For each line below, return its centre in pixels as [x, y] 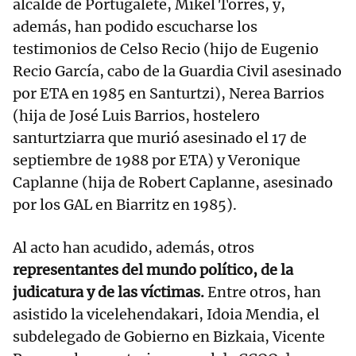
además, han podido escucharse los [135, 27]
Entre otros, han [263, 292]
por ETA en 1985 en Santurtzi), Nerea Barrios [168, 94]
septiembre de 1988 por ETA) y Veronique [157, 161]
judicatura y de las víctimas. [108, 292]
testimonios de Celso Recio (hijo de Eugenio [166, 49]
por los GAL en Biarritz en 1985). [125, 205]
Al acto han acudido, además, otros [133, 248]
